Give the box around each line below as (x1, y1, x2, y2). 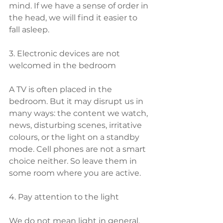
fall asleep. (9, 25, 49, 34)
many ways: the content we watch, (9, 109, 150, 118)
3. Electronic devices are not (9, 49, 122, 58)
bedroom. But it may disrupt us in (9, 97, 145, 106)
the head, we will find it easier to (9, 13, 139, 22)
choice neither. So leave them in (9, 156, 139, 166)
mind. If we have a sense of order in (9, 1, 150, 10)
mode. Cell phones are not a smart (9, 144, 148, 154)
